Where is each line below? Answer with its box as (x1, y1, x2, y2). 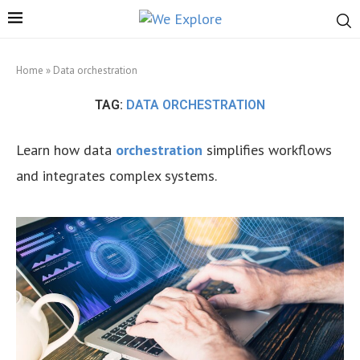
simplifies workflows (207, 141, 332, 159)
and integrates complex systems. (16, 166, 217, 185)
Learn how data (16, 141, 116, 159)
